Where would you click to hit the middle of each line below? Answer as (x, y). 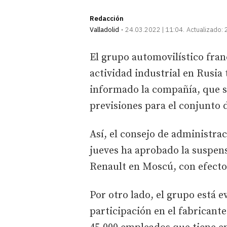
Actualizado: (205, 29)
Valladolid (104, 29)
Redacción (107, 18)
